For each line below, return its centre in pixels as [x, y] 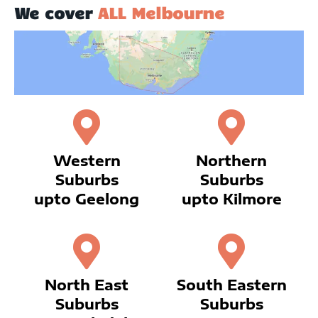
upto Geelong [87, 199]
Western [87, 160]
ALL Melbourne [161, 12]
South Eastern [231, 285]
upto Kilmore [231, 199]
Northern [231, 160]
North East [87, 285]
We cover [56, 12]
